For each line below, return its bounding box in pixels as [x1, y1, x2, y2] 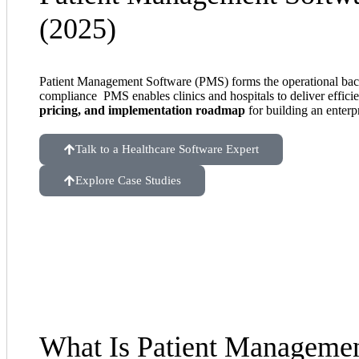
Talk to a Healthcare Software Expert [75, 143, 259, 156]
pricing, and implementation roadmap [39, 103, 245, 118]
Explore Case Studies [75, 174, 181, 188]
